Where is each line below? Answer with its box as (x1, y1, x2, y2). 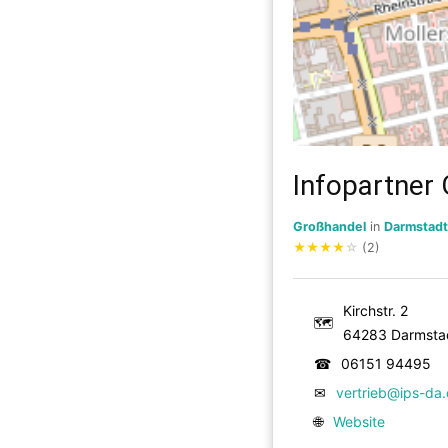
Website (333, 413, 385, 430)
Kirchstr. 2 (343, 302, 408, 319)
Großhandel (293, 219, 366, 234)
